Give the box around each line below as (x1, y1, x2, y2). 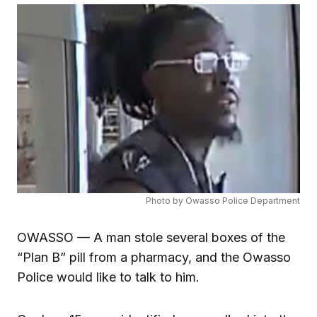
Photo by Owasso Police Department (146, 195, 300, 206)
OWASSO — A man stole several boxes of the (17, 229, 285, 245)
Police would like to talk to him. (17, 269, 200, 284)
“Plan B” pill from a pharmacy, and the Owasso (17, 249, 291, 265)
